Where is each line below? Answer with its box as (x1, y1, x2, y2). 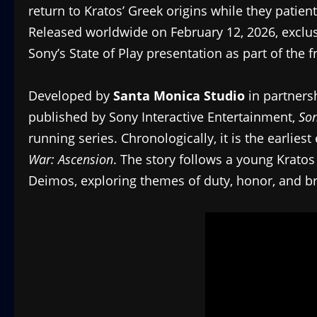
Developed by (28, 86, 113, 104)
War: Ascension (28, 150, 113, 168)
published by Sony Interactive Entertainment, (28, 108, 299, 125)
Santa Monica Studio (113, 86, 245, 104)
